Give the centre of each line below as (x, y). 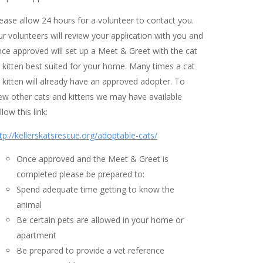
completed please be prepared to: (80, 174)
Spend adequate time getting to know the (95, 190)
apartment (36, 235)
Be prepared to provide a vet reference (90, 251)
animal (29, 205)
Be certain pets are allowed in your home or (100, 220)
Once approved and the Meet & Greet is (92, 159)
